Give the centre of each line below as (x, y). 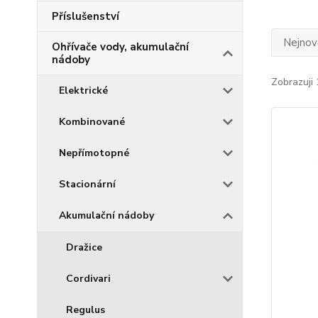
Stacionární (87, 184)
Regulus (86, 310)
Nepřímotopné (94, 153)
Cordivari (88, 279)
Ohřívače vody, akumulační (120, 47)
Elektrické (83, 91)
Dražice (84, 247)
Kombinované (92, 122)
